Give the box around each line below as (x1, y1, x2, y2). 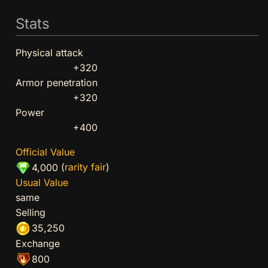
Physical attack (15, 47, 83, 59)
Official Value (15, 146, 75, 159)
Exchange (15, 237, 60, 249)
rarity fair (65, 161, 106, 173)
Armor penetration (15, 77, 98, 89)
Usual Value (15, 176, 68, 189)
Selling (15, 206, 45, 219)
